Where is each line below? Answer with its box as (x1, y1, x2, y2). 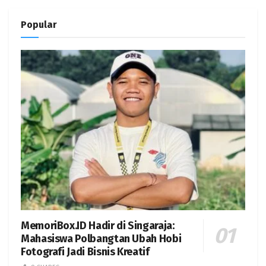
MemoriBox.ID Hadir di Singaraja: (21, 219, 175, 233)
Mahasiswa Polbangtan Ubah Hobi (21, 232, 182, 246)
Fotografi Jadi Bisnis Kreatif (21, 245, 150, 259)
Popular (21, 19, 57, 30)
